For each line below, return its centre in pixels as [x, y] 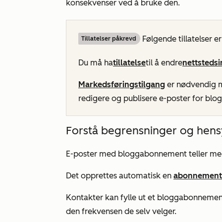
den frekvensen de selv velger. [121, 211]
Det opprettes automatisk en [120, 176]
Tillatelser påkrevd [109, 39]
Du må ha [96, 63]
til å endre [164, 63]
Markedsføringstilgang [122, 84]
